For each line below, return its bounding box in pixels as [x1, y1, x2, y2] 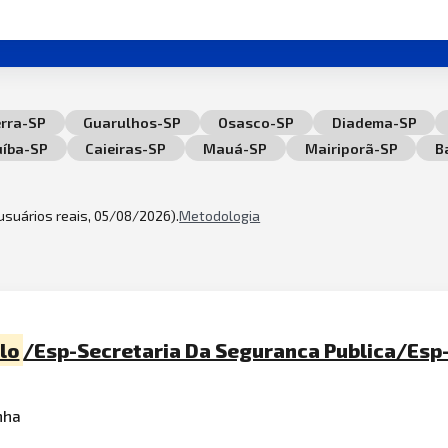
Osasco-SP [218, 114, 295, 131]
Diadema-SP [331, 114, 417, 131]
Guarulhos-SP [83, 114, 182, 131]
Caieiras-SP [85, 139, 167, 157]
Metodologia [179, 206, 261, 224]
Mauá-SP [203, 139, 268, 157]
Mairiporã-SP [304, 139, 398, 157]
